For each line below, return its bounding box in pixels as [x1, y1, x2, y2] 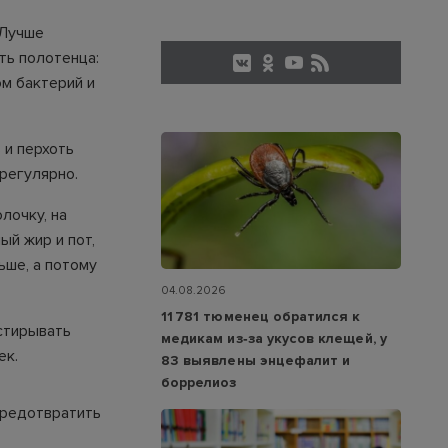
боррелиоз [161, 374, 237, 392]
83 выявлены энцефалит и [161, 352, 351, 370]
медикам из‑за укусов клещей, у [161, 330, 387, 348]
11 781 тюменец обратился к [161, 308, 361, 326]
